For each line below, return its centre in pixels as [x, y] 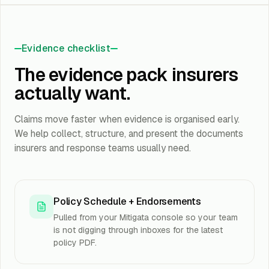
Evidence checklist [66, 48]
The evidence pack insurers [126, 75]
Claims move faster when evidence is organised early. [127, 119]
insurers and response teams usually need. [103, 148]
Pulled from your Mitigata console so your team [146, 217]
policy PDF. [75, 243]
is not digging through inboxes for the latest [138, 230]
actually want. [72, 93]
